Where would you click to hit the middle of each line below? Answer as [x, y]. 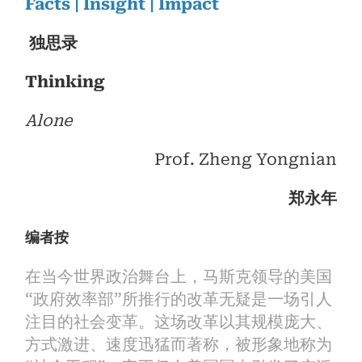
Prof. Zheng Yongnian [245, 159]
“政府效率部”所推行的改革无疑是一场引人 [179, 299]
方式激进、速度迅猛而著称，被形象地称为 [179, 344]
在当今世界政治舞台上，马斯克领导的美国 [179, 276]
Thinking [65, 81]
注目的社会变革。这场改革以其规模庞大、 [179, 321]
